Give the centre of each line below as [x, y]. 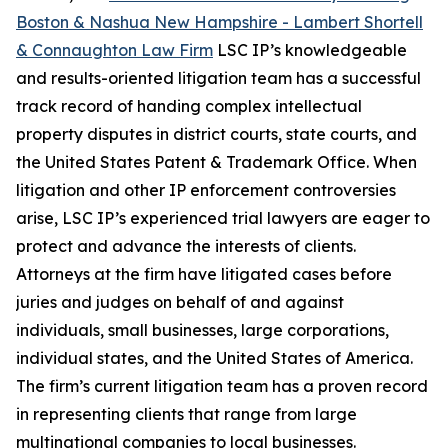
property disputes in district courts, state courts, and [216, 134]
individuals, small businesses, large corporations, [202, 330]
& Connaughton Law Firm [114, 50]
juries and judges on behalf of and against [180, 302]
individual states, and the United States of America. [214, 358]
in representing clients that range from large [186, 414]
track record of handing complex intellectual [189, 106]
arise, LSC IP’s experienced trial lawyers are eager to [223, 218]
